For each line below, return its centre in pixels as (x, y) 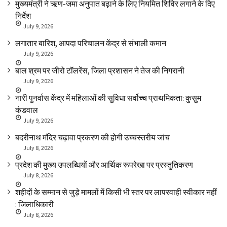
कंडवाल (27, 110)
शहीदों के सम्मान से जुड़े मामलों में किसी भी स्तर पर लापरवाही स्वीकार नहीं (116, 192)
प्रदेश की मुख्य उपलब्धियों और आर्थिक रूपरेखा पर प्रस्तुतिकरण (104, 165)
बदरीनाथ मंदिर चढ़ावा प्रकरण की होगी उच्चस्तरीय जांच (92, 138)
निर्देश (23, 16)
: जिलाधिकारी (34, 204)
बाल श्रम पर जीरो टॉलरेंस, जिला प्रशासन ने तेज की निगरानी (100, 71)
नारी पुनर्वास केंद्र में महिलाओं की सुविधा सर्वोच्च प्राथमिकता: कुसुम (108, 98)
